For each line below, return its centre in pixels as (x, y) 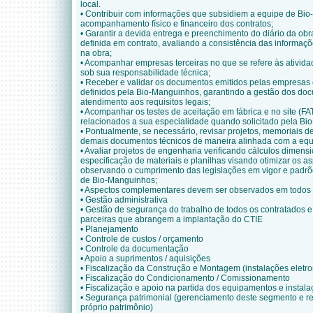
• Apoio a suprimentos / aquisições (145, 259)
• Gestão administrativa (124, 200)
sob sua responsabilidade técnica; (145, 73)
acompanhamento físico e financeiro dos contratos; (177, 24)
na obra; (96, 53)
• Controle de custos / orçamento (142, 239)
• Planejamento (109, 229)
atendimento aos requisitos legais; (145, 102)
